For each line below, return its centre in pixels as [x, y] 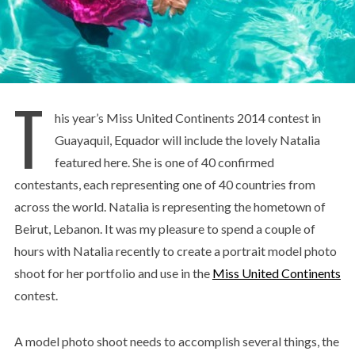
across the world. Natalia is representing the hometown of [170, 206]
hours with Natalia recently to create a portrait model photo [175, 251]
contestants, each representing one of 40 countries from [164, 184]
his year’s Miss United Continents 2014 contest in [187, 118]
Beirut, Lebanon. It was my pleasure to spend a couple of [164, 229]
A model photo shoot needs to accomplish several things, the [176, 341]
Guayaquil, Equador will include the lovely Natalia [187, 140]
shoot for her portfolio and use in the [113, 273]
